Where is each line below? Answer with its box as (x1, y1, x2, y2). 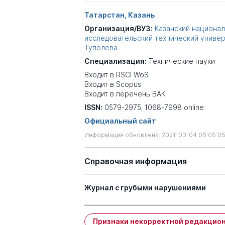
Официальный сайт (84, 117, 156, 125)
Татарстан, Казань (84, 11, 155, 19)
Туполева (84, 43, 118, 52)
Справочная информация (84, 156, 187, 166)
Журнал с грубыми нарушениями (84, 183, 206, 192)
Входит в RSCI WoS (84, 70, 149, 79)
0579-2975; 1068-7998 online (104, 103, 204, 111)
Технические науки (149, 57, 215, 65)
